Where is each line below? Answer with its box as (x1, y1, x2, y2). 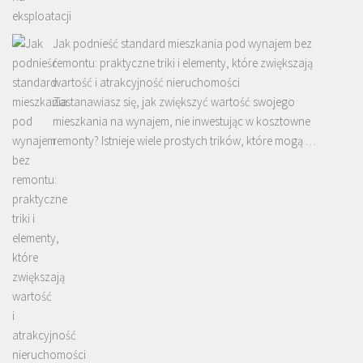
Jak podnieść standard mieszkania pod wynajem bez (53, 35, 312, 51)
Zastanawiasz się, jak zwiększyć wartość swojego (53, 93, 295, 109)
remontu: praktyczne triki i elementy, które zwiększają (53, 54, 313, 70)
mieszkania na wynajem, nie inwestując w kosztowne (53, 113, 310, 129)
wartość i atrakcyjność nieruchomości (53, 74, 240, 90)
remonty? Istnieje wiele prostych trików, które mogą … (53, 132, 316, 148)
